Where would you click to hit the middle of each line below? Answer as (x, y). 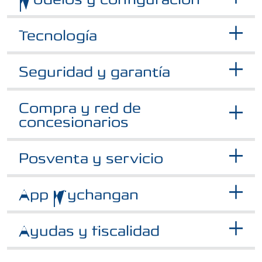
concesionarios (74, 123)
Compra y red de (80, 108)
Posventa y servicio (91, 159)
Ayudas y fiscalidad (89, 231)
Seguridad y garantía (94, 72)
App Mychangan (79, 195)
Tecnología (58, 36)
